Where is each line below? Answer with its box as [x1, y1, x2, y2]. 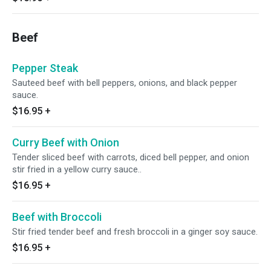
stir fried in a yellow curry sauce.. [12, 164, 142, 175]
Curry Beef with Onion [12, 136, 119, 149]
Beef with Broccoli [12, 211, 102, 223]
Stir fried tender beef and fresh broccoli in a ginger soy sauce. [12, 226, 258, 237]
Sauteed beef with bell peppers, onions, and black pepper [12, 77, 237, 88]
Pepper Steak [12, 62, 78, 74]
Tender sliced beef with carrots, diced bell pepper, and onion [12, 152, 249, 163]
